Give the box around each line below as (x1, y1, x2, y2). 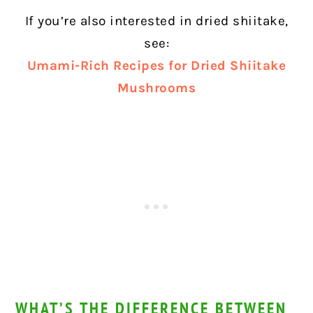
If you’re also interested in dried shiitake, (24, 13, 289, 29)
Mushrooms (117, 80, 196, 96)
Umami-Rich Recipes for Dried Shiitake (27, 58, 286, 74)
